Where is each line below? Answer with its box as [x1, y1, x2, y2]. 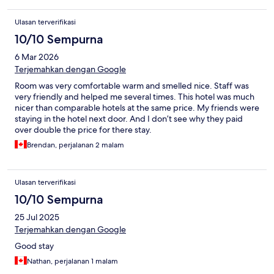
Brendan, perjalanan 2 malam [27, 140, 124, 150]
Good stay [15, 240, 54, 252]
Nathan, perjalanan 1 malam [27, 256, 118, 267]
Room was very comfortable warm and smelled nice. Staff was [15, 80, 249, 92]
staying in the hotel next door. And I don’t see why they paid [15, 113, 243, 125]
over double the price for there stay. [15, 124, 152, 136]
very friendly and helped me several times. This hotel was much [15, 91, 254, 103]
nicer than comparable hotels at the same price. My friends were [15, 102, 259, 114]
